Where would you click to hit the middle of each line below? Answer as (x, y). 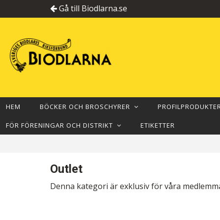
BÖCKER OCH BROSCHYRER (87, 107)
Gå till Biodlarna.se (92, 8)
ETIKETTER (158, 125)
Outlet (66, 169)
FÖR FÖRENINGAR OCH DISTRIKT (61, 125)
